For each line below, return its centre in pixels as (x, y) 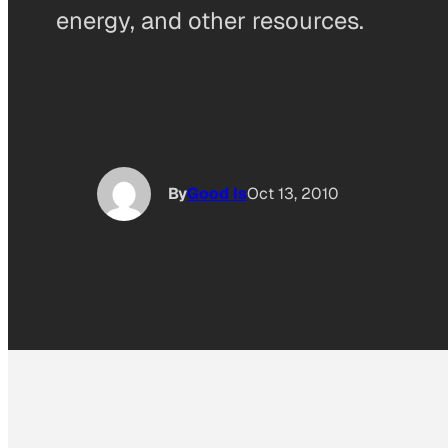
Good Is (217, 194)
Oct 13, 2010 (293, 194)
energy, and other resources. (210, 20)
